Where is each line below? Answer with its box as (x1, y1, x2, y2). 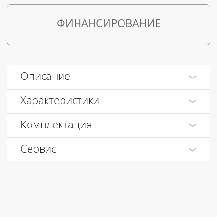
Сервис (20, 144, 56, 155)
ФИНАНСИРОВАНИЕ (56, 19, 161, 30)
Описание (20, 72, 70, 83)
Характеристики (20, 96, 99, 107)
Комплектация (20, 120, 92, 131)
